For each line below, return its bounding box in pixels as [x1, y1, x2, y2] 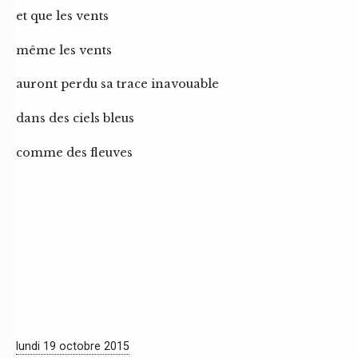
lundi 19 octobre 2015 [16, 340, 129, 354]
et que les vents [16, 9, 109, 24]
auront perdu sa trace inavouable [16, 77, 219, 92]
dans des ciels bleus [16, 110, 134, 125]
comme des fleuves [16, 145, 133, 160]
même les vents [16, 42, 112, 58]
